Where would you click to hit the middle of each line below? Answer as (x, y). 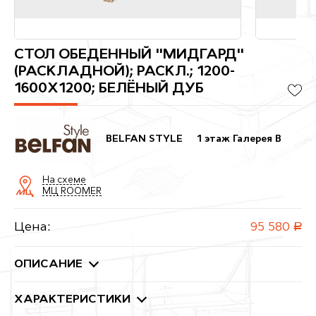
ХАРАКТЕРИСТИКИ (72, 300)
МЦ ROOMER (72, 191)
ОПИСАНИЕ (48, 265)
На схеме (64, 180)
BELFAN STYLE (144, 139)
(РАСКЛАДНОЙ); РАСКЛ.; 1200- (124, 72)
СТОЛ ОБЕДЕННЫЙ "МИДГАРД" (129, 55)
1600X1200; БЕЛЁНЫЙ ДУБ (109, 89)
